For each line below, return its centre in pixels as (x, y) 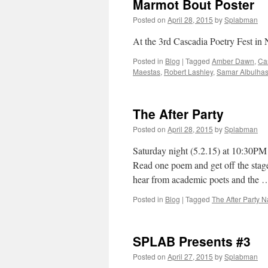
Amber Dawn (233, 61)
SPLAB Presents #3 (192, 241)
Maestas (147, 71)
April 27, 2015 (190, 256)
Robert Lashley (188, 71)
